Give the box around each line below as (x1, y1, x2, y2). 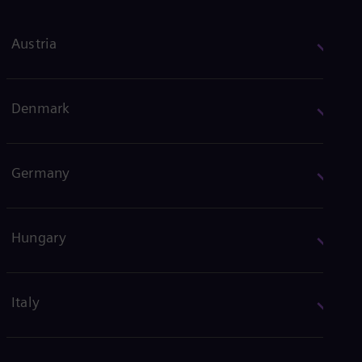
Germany (11, 163, 70, 181)
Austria (11, 34, 57, 52)
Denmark (11, 99, 70, 116)
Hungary (11, 228, 67, 246)
